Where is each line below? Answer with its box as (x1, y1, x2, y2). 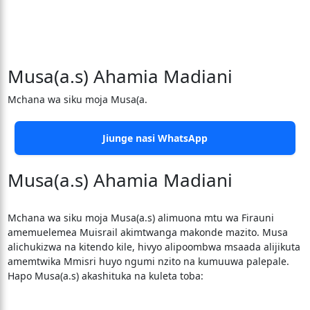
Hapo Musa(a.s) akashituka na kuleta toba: (7, 269, 203, 282)
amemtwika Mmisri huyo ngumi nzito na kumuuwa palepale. (7, 255, 289, 268)
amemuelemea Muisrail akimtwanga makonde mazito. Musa (7, 226, 288, 239)
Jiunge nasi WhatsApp (102, 131, 208, 145)
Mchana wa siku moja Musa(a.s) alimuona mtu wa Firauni (7, 211, 274, 224)
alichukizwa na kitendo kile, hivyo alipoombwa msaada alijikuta (7, 240, 300, 253)
